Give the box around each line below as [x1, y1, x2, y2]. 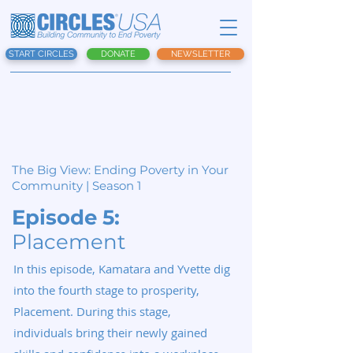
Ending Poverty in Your [94, 162, 229, 177]
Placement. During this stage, [13, 303, 171, 319]
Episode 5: [12, 205, 120, 230]
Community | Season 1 [12, 178, 141, 193]
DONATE [101, 49, 136, 59]
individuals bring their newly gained [13, 325, 207, 340]
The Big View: [12, 162, 94, 177]
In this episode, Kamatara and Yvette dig [13, 261, 230, 277]
